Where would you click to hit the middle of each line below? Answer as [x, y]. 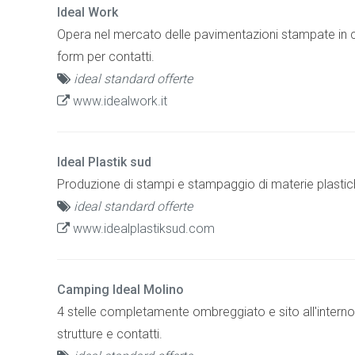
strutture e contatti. [110, 334]
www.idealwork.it [118, 101]
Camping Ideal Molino [120, 289]
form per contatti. [106, 56]
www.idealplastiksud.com [142, 228]
